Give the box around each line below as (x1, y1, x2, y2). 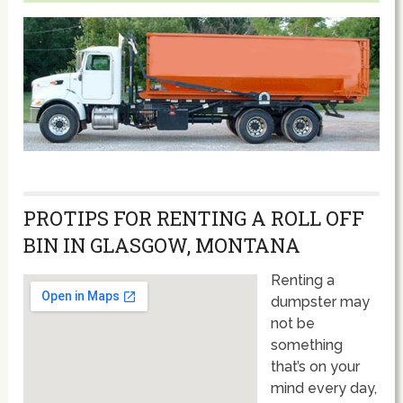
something (271, 336, 344, 354)
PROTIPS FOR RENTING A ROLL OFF (23, 204, 365, 231)
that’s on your (271, 357, 361, 375)
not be (271, 314, 316, 332)
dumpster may (271, 292, 371, 310)
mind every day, (271, 379, 378, 397)
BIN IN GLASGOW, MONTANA (23, 231, 301, 258)
